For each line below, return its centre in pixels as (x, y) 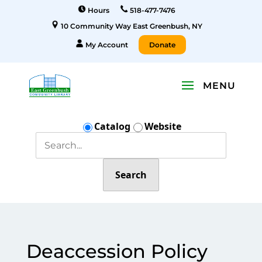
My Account (106, 45)
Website (163, 126)
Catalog (113, 126)
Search (131, 175)
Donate (163, 45)
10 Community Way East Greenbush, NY (130, 26)
